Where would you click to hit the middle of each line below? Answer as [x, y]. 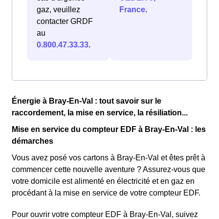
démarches [33, 141]
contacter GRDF [65, 22]
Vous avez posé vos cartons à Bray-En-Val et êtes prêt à [109, 158]
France [132, 10]
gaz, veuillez [58, 10]
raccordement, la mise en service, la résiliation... [100, 113]
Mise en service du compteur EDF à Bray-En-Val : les [109, 130]
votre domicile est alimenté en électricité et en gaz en [103, 181]
